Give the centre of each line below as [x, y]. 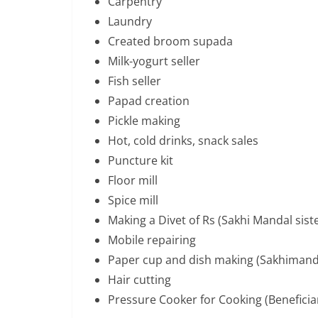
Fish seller [135, 81]
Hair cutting [139, 280]
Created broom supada [170, 41]
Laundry [130, 21]
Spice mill [133, 200]
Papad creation [149, 101]
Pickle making [144, 121]
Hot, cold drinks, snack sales [183, 141]
